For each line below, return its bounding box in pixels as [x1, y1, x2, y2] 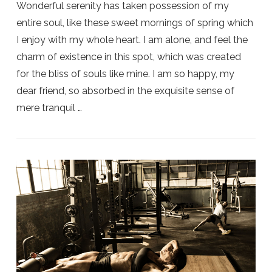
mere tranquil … [16, 102, 82, 114]
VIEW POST [111, 160, 161, 169]
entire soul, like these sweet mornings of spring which [16, 17, 253, 29]
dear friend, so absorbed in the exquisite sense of [16, 85, 234, 97]
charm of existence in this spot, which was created [16, 51, 241, 63]
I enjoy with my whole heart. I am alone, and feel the [16, 34, 248, 46]
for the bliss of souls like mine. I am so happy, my [16, 68, 234, 80]
